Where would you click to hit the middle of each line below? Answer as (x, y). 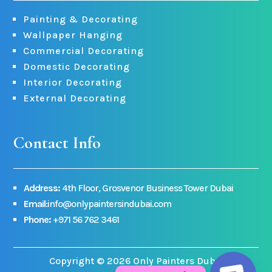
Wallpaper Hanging (73, 35)
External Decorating (75, 98)
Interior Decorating (73, 83)
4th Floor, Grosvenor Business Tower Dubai (147, 188)
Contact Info (57, 143)
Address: (42, 188)
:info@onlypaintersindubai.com (109, 204)
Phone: (38, 220)
